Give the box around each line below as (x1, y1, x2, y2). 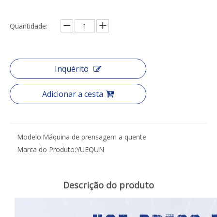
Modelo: (17, 132, 43, 141)
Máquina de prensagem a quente (43, 132, 146, 141)
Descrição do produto (63, 179, 154, 191)
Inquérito (55, 63, 89, 74)
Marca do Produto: (17, 144, 76, 154)
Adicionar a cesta (42, 88, 103, 99)
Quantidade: (10, 21, 47, 31)
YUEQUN (76, 144, 104, 154)
